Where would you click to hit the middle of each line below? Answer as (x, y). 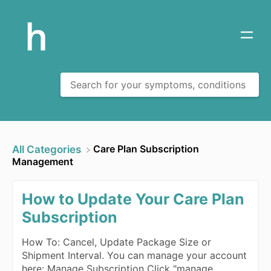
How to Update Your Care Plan (133, 199)
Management (43, 162)
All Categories (47, 150)
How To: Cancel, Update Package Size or (116, 242)
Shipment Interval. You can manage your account (134, 256)
